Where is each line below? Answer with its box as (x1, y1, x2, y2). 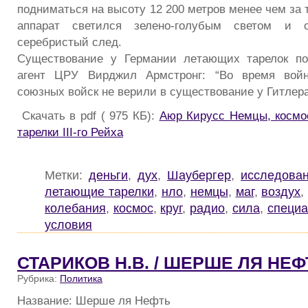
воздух (261, 184, 301, 199)
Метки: (45, 168, 89, 183)
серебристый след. (17, 34, 122, 49)
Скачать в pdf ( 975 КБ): (17, 109, 159, 123)
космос (113, 201, 153, 216)
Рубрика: (17, 273, 60, 285)
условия (45, 217, 92, 232)
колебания (45, 201, 106, 216)
